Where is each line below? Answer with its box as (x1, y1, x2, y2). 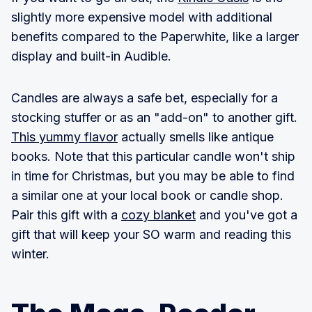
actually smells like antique (118, 129, 274, 144)
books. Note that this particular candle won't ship (11, 148, 295, 164)
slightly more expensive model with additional (11, 9, 272, 24)
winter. (11, 246, 49, 261)
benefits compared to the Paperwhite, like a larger (11, 29, 299, 44)
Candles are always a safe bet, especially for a (11, 90, 278, 105)
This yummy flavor (11, 129, 118, 144)
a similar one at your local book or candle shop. (11, 187, 283, 203)
